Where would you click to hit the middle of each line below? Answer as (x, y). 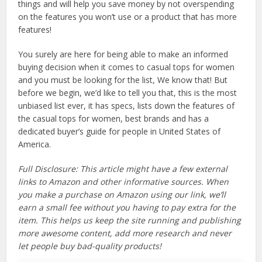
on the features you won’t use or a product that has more (128, 17)
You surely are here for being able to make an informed (123, 54)
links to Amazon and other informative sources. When (124, 182)
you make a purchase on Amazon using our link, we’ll (122, 195)
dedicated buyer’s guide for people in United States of (120, 132)
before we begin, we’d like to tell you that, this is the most (128, 93)
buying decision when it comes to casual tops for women (127, 67)
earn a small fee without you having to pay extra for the (127, 208)
